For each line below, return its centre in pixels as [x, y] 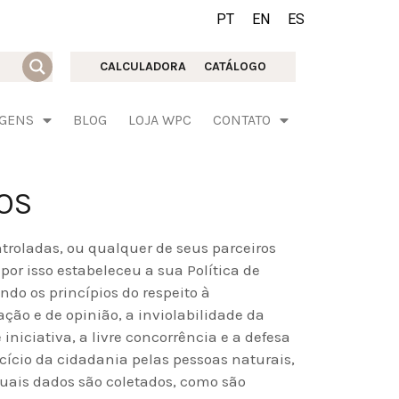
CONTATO [242, 120]
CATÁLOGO [235, 66]
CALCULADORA [142, 66]
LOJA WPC [160, 120]
